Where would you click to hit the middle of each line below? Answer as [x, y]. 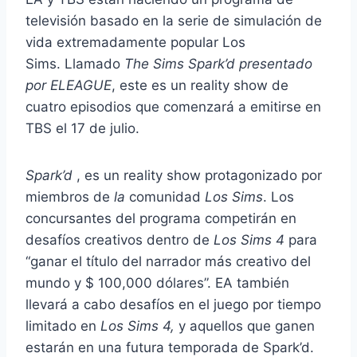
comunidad [165, 197]
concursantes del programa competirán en [161, 219]
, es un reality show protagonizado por [197, 176]
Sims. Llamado [75, 64]
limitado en [63, 326]
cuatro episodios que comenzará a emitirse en [173, 107]
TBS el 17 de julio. [82, 129]
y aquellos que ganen [245, 326]
